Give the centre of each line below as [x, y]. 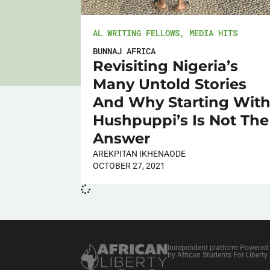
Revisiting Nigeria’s [166, 66]
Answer [122, 138]
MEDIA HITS [214, 33]
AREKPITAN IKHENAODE [140, 153]
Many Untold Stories [170, 84]
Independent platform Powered [218, 247]
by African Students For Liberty [217, 255]
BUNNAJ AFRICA [124, 51]
